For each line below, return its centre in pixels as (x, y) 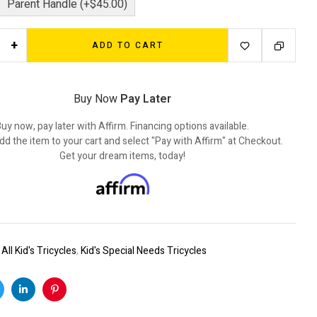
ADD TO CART (127, 45)
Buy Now (97, 99)
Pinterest (74, 300)
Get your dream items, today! (122, 156)
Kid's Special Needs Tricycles (144, 250)
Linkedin (41, 300)
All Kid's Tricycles (39, 250)
